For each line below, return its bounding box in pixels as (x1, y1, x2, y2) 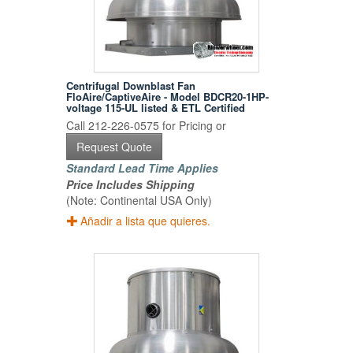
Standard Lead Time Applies (66, 160, 219, 176)
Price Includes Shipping (66, 176, 195, 193)
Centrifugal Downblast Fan (66, 78, 196, 94)
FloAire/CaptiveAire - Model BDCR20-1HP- (66, 89, 269, 105)
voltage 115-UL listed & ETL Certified (66, 100, 246, 116)
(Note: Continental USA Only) (66, 192, 213, 209)
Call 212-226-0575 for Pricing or (66, 117, 227, 134)
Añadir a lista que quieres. (80, 213, 211, 229)
